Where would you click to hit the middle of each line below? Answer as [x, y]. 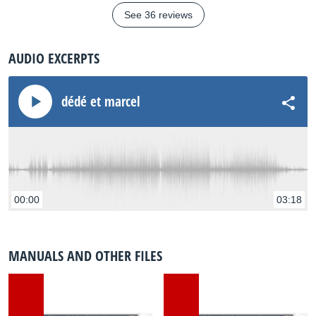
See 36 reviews [158, 15]
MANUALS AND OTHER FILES [85, 256]
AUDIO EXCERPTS [54, 58]
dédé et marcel [101, 102]
